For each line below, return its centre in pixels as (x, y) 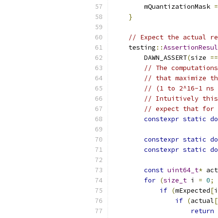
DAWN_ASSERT (150, 58)
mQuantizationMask (163, 7)
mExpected (193, 191)
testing (134, 47)
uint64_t (183, 170)
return (202, 211)
